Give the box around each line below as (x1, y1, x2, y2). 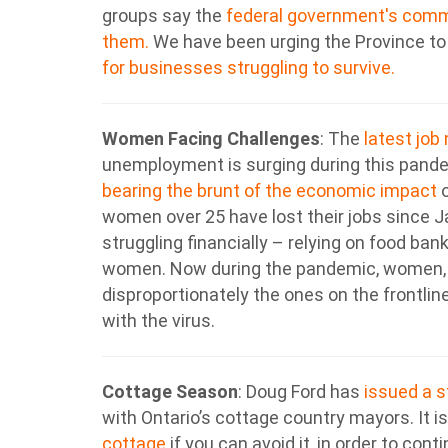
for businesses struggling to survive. (102, 57, 395, 78)
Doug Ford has (242, 381, 360, 402)
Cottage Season (102, 381, 238, 402)
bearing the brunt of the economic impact (102, 180, 437, 201)
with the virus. (102, 310, 215, 331)
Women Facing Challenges (102, 128, 320, 149)
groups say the (102, 5, 226, 26)
